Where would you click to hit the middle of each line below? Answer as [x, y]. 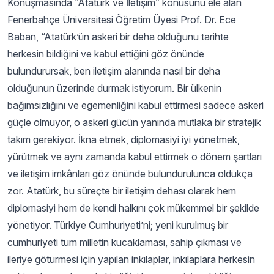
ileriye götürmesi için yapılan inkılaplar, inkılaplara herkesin [131, 259]
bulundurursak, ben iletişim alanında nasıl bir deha [114, 71]
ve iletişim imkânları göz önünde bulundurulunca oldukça [130, 174]
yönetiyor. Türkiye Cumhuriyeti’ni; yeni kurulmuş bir [118, 225]
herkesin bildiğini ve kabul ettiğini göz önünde [106, 54]
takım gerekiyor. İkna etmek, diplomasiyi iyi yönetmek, [124, 139]
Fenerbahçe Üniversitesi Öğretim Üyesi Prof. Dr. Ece [122, 20]
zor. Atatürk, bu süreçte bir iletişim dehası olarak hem [122, 191]
